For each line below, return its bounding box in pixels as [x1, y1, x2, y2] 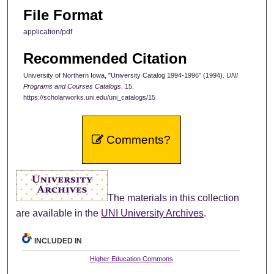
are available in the [16, 207, 102, 218]
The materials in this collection [108, 192, 240, 203]
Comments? [103, 133, 171, 146]
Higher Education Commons [89, 254, 173, 262]
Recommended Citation [23, 50, 187, 67]
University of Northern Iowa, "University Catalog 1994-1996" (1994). [23, 71, 226, 79]
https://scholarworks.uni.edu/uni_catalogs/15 [23, 93, 155, 101]
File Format [23, 7, 103, 24]
